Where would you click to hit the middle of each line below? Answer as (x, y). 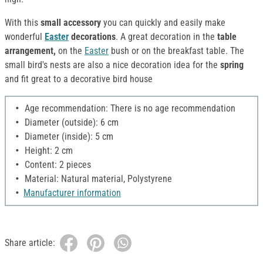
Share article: (30, 243)
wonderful (25, 37)
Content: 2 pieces (57, 165)
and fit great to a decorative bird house (79, 79)
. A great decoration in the (166, 37)
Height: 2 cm (48, 151)
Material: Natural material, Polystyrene (97, 179)
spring (232, 65)
